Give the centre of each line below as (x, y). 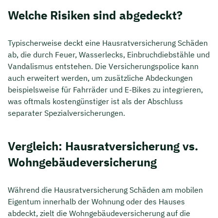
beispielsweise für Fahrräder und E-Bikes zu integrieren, (105, 89)
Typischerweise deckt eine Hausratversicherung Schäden (108, 43)
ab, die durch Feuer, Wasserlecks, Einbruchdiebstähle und (109, 54)
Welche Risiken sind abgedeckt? (95, 15)
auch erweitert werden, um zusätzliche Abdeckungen (100, 78)
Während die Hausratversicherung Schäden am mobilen (105, 190)
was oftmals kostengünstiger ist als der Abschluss (95, 101)
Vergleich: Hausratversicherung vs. (103, 146)
